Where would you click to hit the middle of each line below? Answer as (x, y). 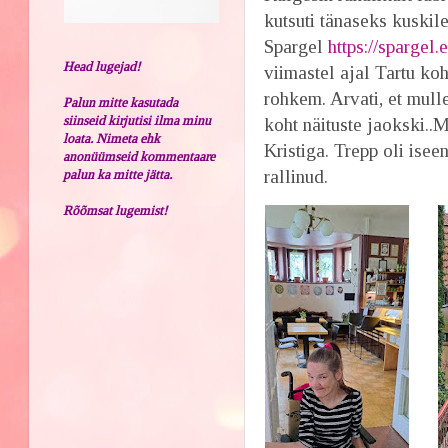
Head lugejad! (102, 66)
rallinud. (306, 176)
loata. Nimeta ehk (112, 138)
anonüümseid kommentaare (139, 156)
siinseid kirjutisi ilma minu (137, 120)
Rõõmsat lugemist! (115, 210)
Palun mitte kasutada (121, 102)
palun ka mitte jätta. (118, 174)
